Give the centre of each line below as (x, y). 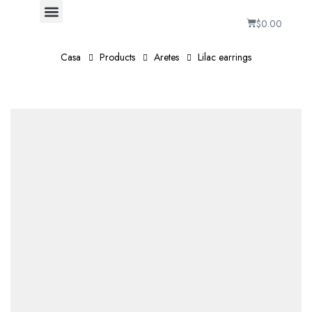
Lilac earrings (225, 57)
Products (117, 57)
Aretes (166, 57)
